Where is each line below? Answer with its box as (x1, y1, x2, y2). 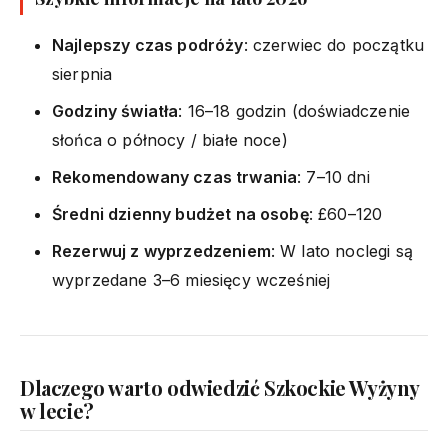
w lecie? (20, 396, 94, 424)
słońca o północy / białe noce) (52, 129, 288, 150)
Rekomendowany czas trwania (52, 166, 298, 187)
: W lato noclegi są (270, 240, 413, 261)
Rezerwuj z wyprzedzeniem (52, 240, 271, 261)
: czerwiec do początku (243, 34, 425, 55)
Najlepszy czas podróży (52, 34, 244, 55)
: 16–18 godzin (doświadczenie (178, 100, 411, 121)
